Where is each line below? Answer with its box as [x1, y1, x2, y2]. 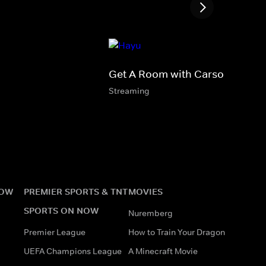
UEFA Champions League [24, 245, 122, 256]
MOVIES [128, 185, 163, 197]
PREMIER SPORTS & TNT [24, 185, 128, 197]
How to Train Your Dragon [128, 226, 225, 237]
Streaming [109, 85, 150, 96]
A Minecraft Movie [128, 245, 198, 256]
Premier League [24, 226, 85, 237]
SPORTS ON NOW [24, 204, 99, 216]
